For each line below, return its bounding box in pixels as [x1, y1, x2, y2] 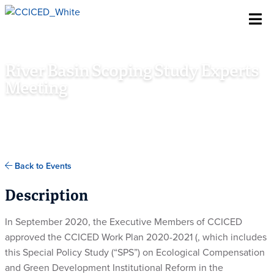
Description [5, 188, 88, 206]
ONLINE [21, 104, 51, 114]
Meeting [5, 78, 67, 100]
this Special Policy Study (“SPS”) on [5, 246, 156, 259]
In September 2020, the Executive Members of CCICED [5, 216, 242, 228]
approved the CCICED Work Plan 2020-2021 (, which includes [5, 231, 267, 243]
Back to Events [12, 161, 72, 171]
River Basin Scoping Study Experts [5, 61, 259, 83]
